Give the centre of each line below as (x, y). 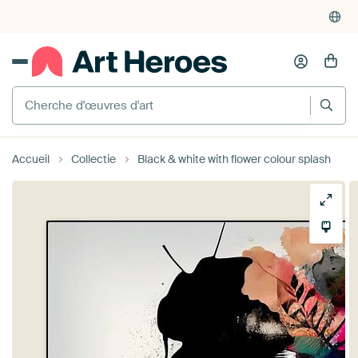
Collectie (93, 159)
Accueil (31, 159)
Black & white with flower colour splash (234, 159)
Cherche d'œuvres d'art (81, 92)
